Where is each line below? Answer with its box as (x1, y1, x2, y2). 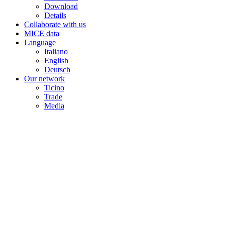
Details (44, 11, 66, 20)
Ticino (44, 83, 64, 92)
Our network (24, 74, 65, 83)
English (44, 56, 68, 65)
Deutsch (44, 65, 70, 74)
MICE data (24, 29, 59, 38)
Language (24, 38, 56, 47)
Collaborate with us (24, 20, 86, 29)
